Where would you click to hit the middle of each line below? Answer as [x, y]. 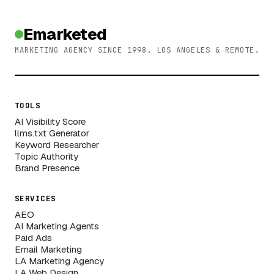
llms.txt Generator [52, 133]
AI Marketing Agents [57, 226]
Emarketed [65, 35]
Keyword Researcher [57, 144]
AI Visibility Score [50, 121]
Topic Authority [46, 156]
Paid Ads [33, 237]
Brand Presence [47, 168]
